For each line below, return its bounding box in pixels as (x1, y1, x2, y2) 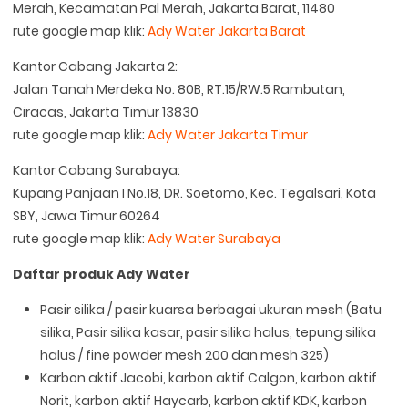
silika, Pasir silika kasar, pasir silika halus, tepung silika (40, 323, 377, 342)
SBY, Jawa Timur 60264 (13, 207, 161, 226)
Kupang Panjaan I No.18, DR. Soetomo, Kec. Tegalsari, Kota (13, 184, 377, 203)
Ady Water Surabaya (148, 229, 281, 249)
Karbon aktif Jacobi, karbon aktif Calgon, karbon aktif (40, 369, 378, 388)
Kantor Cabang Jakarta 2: (13, 57, 178, 76)
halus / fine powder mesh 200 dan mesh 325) (40, 346, 330, 365)
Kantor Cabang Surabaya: (13, 161, 181, 180)
